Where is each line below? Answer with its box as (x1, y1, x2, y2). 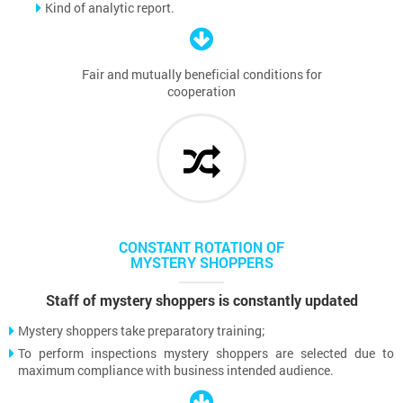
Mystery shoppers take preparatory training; (18, 321, 265, 339)
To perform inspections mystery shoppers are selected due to (18, 344, 394, 362)
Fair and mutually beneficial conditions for (81, 65, 322, 83)
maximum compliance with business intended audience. (18, 361, 334, 379)
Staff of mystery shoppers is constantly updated (45, 290, 358, 309)
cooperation (167, 82, 236, 100)
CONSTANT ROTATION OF (119, 237, 284, 256)
